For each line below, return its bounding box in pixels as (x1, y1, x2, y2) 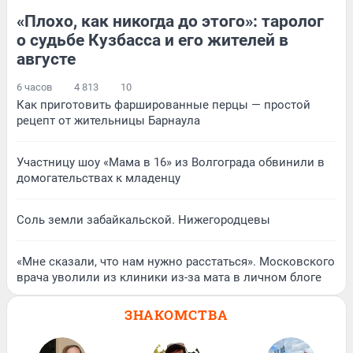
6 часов (17, 80, 52, 93)
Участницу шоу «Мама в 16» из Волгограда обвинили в (17, 154, 325, 169)
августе (17, 49, 76, 69)
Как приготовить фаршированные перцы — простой (17, 97, 310, 112)
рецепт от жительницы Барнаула (17, 113, 200, 128)
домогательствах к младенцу (17, 170, 180, 185)
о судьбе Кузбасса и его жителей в (17, 30, 288, 50)
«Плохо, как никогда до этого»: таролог (17, 11, 324, 31)
